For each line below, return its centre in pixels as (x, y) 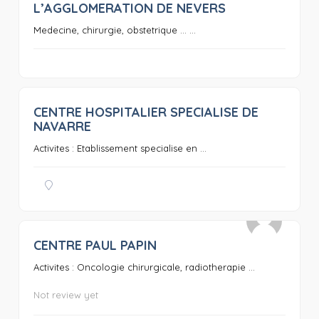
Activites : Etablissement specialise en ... (120, 148)
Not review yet (66, 295)
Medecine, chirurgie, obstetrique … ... (114, 30)
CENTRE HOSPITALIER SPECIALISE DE (146, 112)
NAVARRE (62, 126)
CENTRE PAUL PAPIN (95, 245)
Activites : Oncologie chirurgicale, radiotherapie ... (144, 267)
